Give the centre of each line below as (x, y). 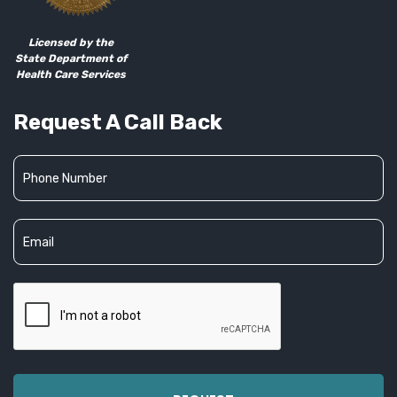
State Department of (71, 58)
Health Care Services (71, 74)
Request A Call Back (118, 122)
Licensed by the (71, 42)
